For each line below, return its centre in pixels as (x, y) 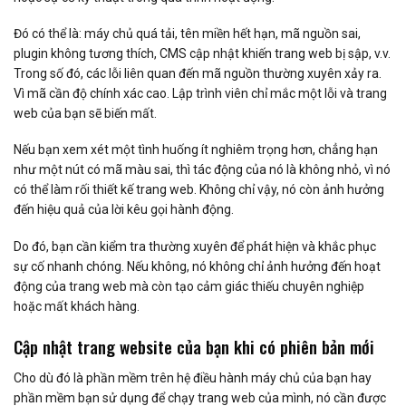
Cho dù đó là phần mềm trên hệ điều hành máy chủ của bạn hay (193, 378)
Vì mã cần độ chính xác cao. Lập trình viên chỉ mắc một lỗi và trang (200, 94)
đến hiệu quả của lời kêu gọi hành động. (124, 210)
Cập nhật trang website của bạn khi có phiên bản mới (194, 346)
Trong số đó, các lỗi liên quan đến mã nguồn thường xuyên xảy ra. (198, 74)
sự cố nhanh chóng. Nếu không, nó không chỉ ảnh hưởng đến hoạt (197, 266)
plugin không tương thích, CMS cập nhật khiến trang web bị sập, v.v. (202, 54)
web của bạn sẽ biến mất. (85, 114)
